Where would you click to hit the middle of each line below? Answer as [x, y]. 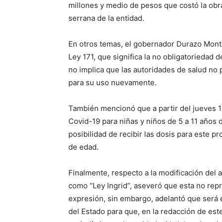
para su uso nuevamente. [112, 83]
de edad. [83, 147]
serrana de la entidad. [106, 18]
